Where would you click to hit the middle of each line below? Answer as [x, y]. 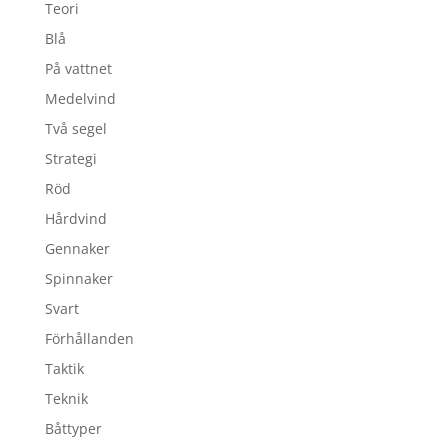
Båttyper [73, 428]
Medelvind [80, 98]
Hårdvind [75, 218]
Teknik [66, 398]
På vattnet [78, 68]
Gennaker [77, 248]
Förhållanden [89, 338]
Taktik [64, 368]
